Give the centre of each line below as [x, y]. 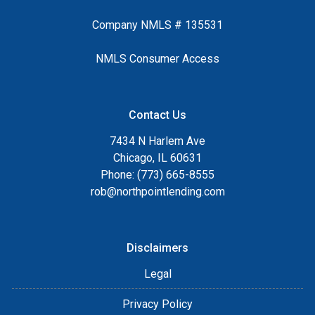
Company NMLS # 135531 [157, 25]
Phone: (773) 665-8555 [157, 174]
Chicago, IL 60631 [157, 157]
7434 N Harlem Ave [157, 141]
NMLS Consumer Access [157, 58]
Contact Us [157, 115]
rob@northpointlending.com [157, 191]
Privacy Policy [157, 304]
